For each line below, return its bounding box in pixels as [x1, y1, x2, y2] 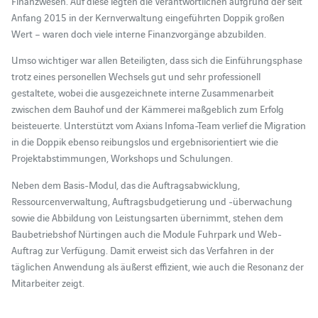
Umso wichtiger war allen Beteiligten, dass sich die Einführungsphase [11, 53, 302, 67]
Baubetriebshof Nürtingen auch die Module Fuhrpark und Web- [11, 226, 282, 241]
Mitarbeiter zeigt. [11, 275, 84, 290]
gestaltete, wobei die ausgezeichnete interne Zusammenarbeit [11, 85, 274, 100]
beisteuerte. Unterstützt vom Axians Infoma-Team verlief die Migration [11, 118, 306, 133]
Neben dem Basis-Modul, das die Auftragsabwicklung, [11, 177, 240, 192]
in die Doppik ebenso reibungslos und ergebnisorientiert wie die [11, 134, 278, 149]
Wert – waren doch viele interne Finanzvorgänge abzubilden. [11, 26, 266, 40]
